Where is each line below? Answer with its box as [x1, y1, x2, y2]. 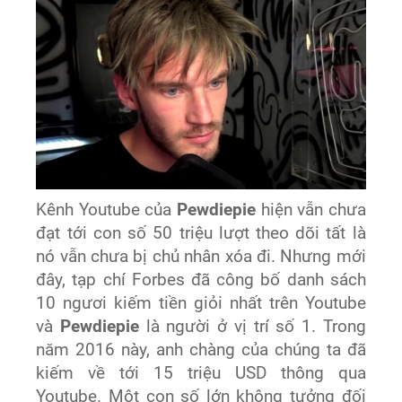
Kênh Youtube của [36, 200, 177, 221]
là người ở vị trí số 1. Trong [139, 317, 366, 337]
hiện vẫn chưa [256, 200, 366, 221]
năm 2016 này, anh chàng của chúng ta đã [36, 340, 366, 361]
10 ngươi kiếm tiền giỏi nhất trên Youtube [36, 293, 366, 314]
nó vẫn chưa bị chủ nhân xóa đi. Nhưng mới [36, 247, 366, 267]
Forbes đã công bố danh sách [131, 270, 366, 291]
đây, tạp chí [36, 270, 132, 291]
